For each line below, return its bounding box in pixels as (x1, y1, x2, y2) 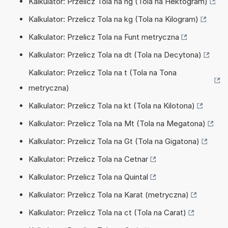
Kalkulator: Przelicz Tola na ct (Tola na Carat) (28, 207, 186, 217)
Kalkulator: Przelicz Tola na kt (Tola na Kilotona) (28, 100, 195, 110)
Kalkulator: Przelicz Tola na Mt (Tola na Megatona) (28, 118, 206, 128)
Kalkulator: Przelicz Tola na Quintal (28, 172, 148, 182)
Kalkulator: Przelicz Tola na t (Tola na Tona (28, 67, 177, 77)
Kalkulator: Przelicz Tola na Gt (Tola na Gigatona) (28, 136, 199, 146)
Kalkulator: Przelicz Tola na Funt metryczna (28, 32, 179, 42)
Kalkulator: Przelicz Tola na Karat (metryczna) (28, 189, 189, 199)
